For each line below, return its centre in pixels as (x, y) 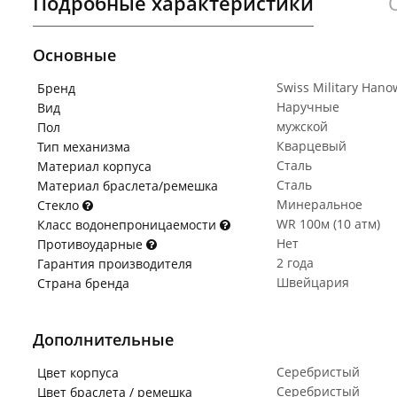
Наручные (308, 107)
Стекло (60, 205)
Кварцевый (311, 146)
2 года (295, 263)
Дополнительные (103, 339)
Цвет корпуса (78, 373)
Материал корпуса (94, 166)
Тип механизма (84, 147)
